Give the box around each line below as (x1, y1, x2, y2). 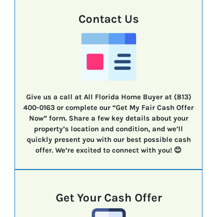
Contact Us (78, 12, 139, 26)
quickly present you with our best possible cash (26, 135, 191, 144)
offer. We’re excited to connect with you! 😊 (35, 146, 182, 155)
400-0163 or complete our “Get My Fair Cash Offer (23, 103, 194, 112)
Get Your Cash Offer (55, 191, 162, 205)
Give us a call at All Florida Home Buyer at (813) (26, 93, 191, 102)
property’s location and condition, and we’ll (34, 124, 183, 134)
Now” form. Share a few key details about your (29, 114, 188, 123)
